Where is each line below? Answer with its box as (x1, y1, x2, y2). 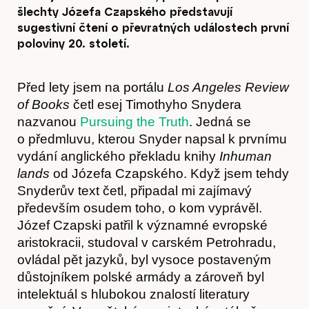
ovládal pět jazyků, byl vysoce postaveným (17, 252, 271, 267)
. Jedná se (189, 114, 251, 129)
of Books (17, 97, 70, 112)
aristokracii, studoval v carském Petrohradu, (17, 235, 276, 250)
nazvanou (17, 114, 80, 129)
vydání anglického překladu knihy (17, 148, 219, 163)
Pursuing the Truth (80, 114, 189, 129)
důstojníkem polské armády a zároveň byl (17, 269, 264, 284)
